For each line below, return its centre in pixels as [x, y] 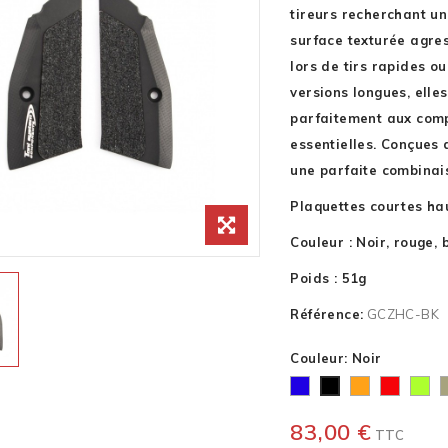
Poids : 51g [328, 278]
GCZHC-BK [403, 314]
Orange [375, 389]
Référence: [327, 314]
